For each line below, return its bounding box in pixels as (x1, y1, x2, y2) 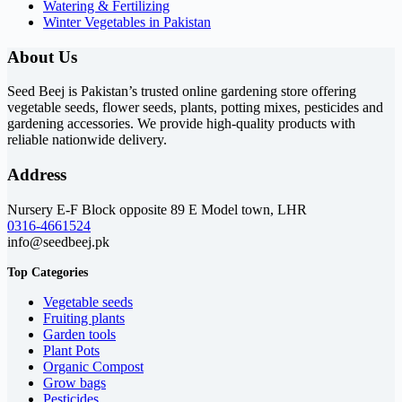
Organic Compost (43, 358, 144, 374)
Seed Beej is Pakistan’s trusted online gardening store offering (7, 83, 356, 100)
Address (7, 164, 66, 184)
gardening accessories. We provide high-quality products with (7, 116, 355, 132)
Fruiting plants (43, 310, 125, 326)
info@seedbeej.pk (7, 233, 109, 249)
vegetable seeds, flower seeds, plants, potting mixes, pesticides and (7, 100, 383, 116)
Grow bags (43, 374, 106, 390)
